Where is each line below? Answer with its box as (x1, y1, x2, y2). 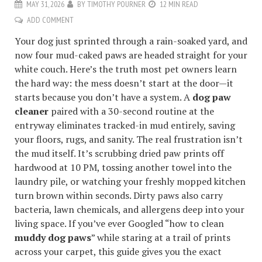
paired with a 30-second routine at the (49, 105, 214, 118)
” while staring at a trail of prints (91, 231, 230, 244)
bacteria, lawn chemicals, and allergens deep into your (15, 203, 244, 216)
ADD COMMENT (27, 15, 74, 26)
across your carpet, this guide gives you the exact (15, 245, 222, 258)
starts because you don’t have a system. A (15, 91, 192, 104)
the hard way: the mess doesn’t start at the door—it (15, 77, 233, 90)
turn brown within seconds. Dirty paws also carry (15, 189, 223, 202)
